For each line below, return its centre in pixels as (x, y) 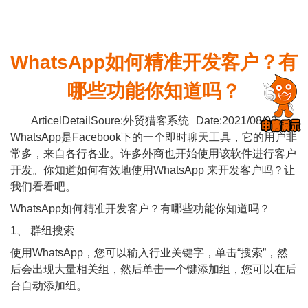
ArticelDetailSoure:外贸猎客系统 (110, 121)
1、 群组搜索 (42, 231)
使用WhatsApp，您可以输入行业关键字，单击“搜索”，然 (149, 253)
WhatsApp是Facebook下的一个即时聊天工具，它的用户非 (154, 137)
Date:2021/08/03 (236, 121)
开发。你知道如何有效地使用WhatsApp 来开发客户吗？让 (153, 170)
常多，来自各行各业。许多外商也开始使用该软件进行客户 (153, 154)
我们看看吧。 (43, 187)
